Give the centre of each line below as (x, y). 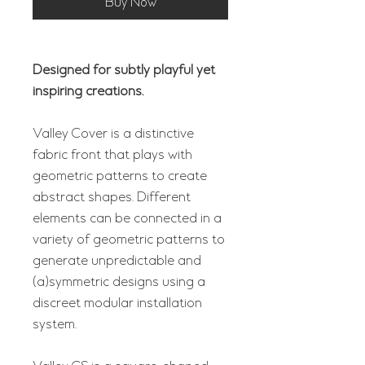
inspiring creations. (88, 91)
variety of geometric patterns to (129, 240)
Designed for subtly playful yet (124, 70)
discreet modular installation (117, 303)
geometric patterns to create (120, 176)
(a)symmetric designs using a (119, 282)
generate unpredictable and (117, 261)
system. (55, 324)
